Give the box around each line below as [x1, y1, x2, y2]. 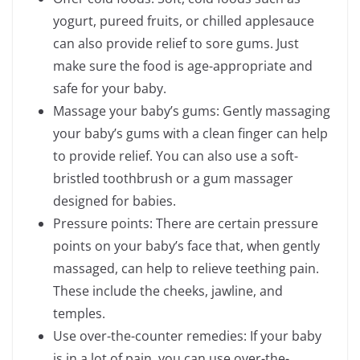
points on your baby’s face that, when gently [53, 237, 320, 256]
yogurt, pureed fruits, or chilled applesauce [53, 12, 314, 31]
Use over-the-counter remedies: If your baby [53, 327, 321, 346]
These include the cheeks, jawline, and [53, 282, 283, 301]
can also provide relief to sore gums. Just [53, 35, 299, 53]
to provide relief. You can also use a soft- [53, 147, 298, 166]
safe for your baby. [53, 80, 166, 98]
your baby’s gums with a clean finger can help [53, 125, 328, 143]
